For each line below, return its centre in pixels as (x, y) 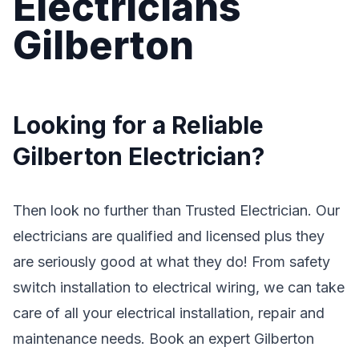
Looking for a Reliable (138, 125)
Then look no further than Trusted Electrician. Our (176, 210)
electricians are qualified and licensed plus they (169, 236)
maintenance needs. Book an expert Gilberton (163, 339)
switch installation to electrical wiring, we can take (179, 287)
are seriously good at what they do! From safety (171, 262)
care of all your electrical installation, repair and (169, 313)
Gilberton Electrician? (139, 156)
